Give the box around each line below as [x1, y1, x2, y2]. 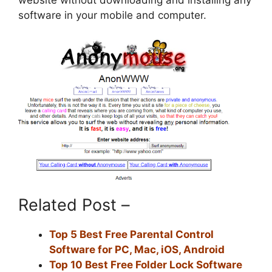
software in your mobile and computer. [18, 9, 206, 22]
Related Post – [18, 194, 130, 215]
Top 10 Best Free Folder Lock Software [49, 258, 242, 271]
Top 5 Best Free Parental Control [49, 228, 214, 240]
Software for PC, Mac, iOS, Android [49, 243, 225, 256]
